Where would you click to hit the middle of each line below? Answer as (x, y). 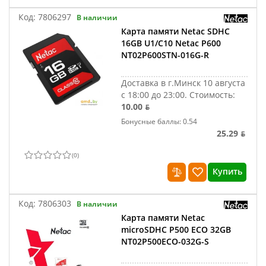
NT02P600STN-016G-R (165, 55)
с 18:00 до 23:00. (156, 95)
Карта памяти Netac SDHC (176, 31)
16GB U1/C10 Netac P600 (171, 43)
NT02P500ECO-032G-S (165, 241)
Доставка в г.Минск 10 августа (183, 83)
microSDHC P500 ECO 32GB (176, 229)
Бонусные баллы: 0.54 (159, 121)
